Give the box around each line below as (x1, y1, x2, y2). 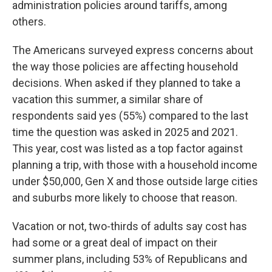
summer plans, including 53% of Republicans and (12, 253, 247, 266)
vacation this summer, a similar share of (12, 93, 203, 106)
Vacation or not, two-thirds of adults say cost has (12, 220, 247, 233)
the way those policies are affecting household (12, 60, 238, 73)
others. (12, 15, 46, 29)
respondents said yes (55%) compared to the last (12, 109, 248, 123)
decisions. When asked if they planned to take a (12, 76, 240, 90)
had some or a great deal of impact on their (12, 236, 217, 250)
